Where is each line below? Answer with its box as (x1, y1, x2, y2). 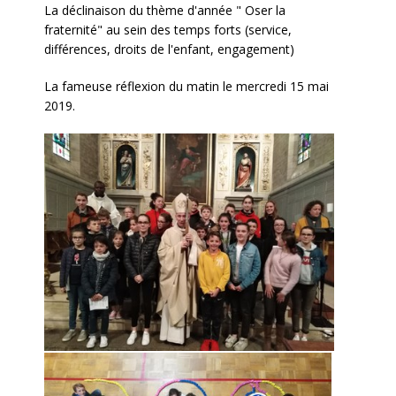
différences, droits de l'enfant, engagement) (44, 41, 294, 57)
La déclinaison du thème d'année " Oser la (44, 2, 286, 19)
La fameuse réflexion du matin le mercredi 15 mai (44, 78, 329, 95)
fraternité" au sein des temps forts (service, (44, 21, 292, 38)
